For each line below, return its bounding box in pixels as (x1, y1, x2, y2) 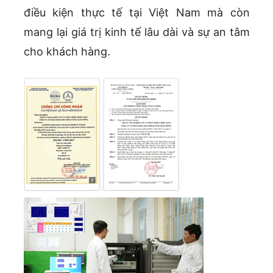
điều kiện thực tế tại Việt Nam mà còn (23, 6, 250, 19)
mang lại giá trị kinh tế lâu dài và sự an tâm (23, 26, 250, 39)
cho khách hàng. (23, 45, 110, 58)
